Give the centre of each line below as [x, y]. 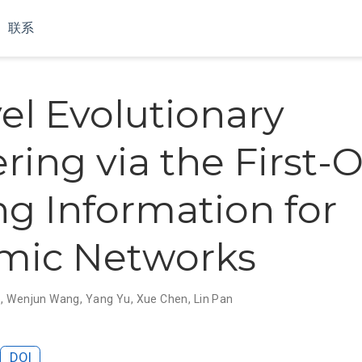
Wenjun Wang [43, 299]
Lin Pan [213, 299]
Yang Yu [108, 299]
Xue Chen [162, 299]
